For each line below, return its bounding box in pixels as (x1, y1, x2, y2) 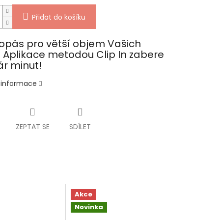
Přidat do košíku (31, 12, 85, 23)
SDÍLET (69, 121, 91, 132)
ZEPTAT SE (15, 121, 50, 132)
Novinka (75, 202, 104, 212)
